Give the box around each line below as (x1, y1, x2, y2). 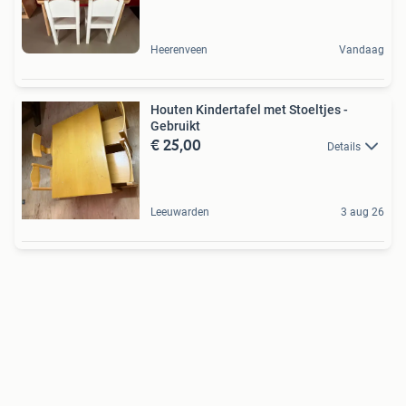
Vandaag (339, 43, 384, 56)
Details (327, 140, 361, 153)
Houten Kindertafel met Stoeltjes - (150, 102, 348, 117)
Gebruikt (150, 119, 200, 133)
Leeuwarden (150, 206, 209, 218)
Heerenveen (150, 43, 208, 56)
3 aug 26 (341, 206, 384, 218)
